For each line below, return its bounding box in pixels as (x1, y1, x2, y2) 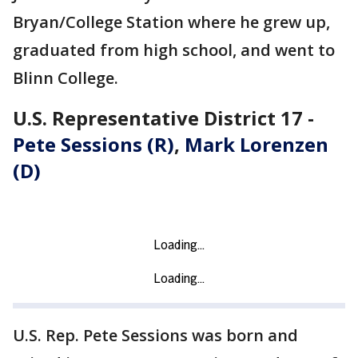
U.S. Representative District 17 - (13, 105, 314, 132)
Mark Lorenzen (185, 131, 328, 158)
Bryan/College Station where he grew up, (13, 11, 330, 34)
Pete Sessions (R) (13, 131, 174, 158)
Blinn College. (13, 67, 122, 89)
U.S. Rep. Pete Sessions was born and (13, 324, 298, 347)
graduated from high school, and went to (13, 39, 335, 62)
